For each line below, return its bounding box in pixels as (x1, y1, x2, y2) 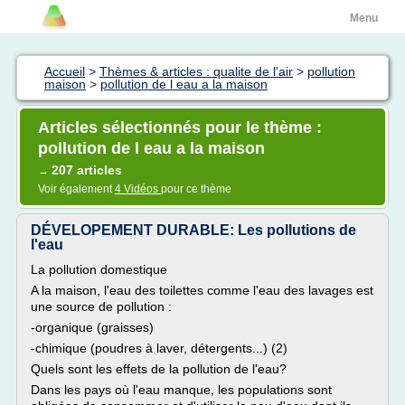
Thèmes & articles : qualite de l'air (99, 64, 293, 79)
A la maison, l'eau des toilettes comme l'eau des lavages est (31, 283, 373, 297)
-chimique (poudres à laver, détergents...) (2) (31, 341, 287, 355)
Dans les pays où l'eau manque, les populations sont (31, 382, 332, 397)
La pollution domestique (31, 262, 167, 277)
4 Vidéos (115, 183, 161, 195)
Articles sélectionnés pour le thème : (38, 118, 322, 137)
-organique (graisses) (31, 320, 154, 334)
